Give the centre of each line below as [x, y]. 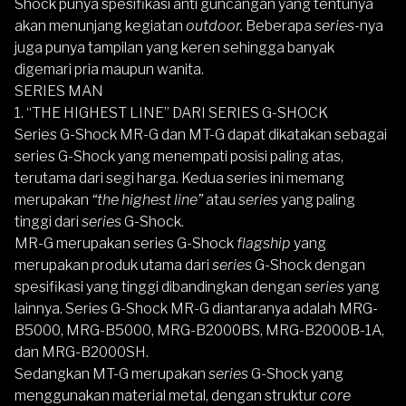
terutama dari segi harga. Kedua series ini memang [179, 178]
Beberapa [280, 26]
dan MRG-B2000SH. [82, 352]
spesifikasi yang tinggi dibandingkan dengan [159, 287]
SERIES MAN [59, 91]
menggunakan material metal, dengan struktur [167, 396]
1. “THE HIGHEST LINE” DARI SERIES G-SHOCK [171, 113]
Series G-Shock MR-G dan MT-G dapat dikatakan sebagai [201, 135]
